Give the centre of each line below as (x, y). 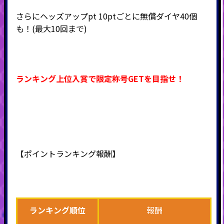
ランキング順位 (57, 210)
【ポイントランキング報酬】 (68, 153)
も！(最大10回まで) (51, 28)
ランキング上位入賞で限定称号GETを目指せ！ (104, 78)
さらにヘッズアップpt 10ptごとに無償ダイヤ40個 (106, 16)
